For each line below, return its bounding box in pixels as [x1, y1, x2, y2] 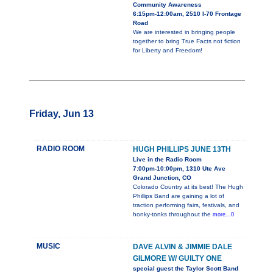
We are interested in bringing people [133, 29, 235, 36]
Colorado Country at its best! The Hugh [133, 183, 243, 191]
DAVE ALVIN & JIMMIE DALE [133, 243, 232, 252]
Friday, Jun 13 [29, 108, 94, 119]
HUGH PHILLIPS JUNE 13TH [133, 145, 231, 154]
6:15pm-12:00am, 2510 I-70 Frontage [133, 10, 241, 18]
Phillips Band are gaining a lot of [133, 193, 224, 200]
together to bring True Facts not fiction [133, 38, 241, 45]
